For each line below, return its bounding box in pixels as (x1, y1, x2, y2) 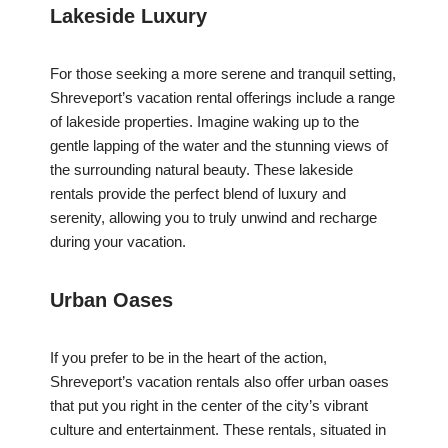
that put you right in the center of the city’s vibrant (50, 397, 368, 415)
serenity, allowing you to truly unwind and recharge (50, 209, 377, 227)
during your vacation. (50, 233, 186, 251)
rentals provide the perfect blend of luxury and (50, 185, 346, 203)
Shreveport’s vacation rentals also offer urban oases (50, 373, 389, 391)
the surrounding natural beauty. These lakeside (50, 161, 353, 179)
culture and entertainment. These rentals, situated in (50, 421, 386, 439)
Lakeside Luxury (50, 5, 207, 28)
